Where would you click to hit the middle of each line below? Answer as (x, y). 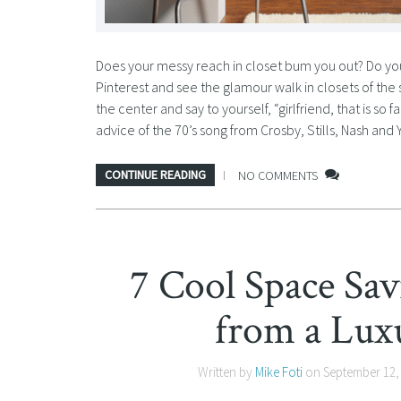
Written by (226, 372)
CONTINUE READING (155, 175)
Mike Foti (278, 372)
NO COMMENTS (278, 175)
